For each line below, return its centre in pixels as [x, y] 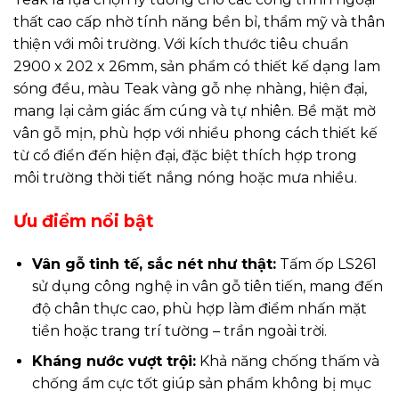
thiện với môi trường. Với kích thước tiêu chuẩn [181, 45]
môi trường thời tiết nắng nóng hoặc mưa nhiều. [185, 178]
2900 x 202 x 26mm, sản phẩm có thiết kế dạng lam [197, 67]
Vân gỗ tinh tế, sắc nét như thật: [154, 264]
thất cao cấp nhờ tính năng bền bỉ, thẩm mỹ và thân [199, 22]
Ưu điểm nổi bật [84, 220]
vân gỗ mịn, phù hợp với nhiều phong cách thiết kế [195, 134]
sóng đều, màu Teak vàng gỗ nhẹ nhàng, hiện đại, [190, 89]
